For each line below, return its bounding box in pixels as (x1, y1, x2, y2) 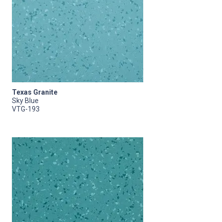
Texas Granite (12, 88, 57, 96)
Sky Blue (12, 96, 39, 105)
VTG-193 (12, 105, 40, 113)
